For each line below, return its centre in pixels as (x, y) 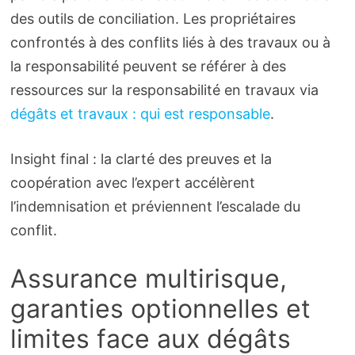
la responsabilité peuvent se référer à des (148, 67)
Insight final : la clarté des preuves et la (141, 159)
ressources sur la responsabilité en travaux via (164, 90)
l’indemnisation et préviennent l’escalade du (155, 207)
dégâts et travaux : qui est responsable (140, 114)
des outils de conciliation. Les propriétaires (153, 19)
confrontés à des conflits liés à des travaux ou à (170, 43)
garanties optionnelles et (160, 309)
